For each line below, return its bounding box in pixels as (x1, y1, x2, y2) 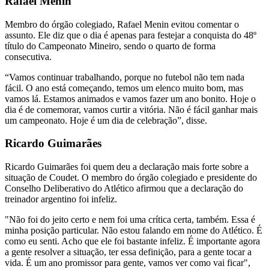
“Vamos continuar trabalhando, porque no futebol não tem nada (5, 71, 244, 82)
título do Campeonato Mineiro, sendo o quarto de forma (5, 40, 216, 51)
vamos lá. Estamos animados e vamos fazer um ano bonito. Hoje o (5, 93, 256, 104)
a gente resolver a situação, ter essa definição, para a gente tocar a (5, 247, 252, 258)
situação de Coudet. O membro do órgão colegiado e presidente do (5, 172, 257, 183)
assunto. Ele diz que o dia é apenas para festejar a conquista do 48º (5, 29, 256, 40)
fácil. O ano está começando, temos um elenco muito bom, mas (5, 82, 243, 93)
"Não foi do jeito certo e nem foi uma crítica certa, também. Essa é (5, 214, 255, 225)
